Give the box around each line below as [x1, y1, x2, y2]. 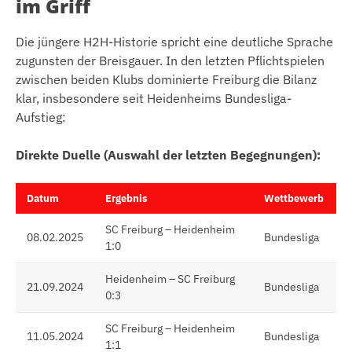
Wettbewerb [264, 192, 324, 206]
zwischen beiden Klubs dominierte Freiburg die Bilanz [16, 71, 317, 88]
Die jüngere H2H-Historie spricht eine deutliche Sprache [16, 34, 333, 50]
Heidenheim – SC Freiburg [105, 272, 235, 287]
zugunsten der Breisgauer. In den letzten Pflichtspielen [16, 53, 324, 69]
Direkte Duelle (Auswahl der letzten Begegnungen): [16, 147, 321, 163]
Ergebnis [105, 192, 148, 206]
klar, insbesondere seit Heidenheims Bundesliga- [16, 90, 291, 107]
